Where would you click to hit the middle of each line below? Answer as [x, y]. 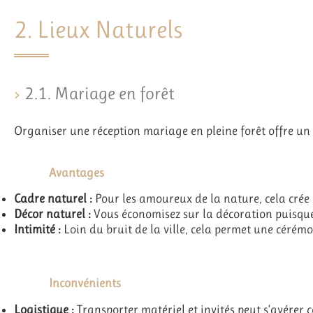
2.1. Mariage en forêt [100, 93]
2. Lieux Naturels [98, 30]
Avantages [77, 172]
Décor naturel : [52, 214]
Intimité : [37, 230]
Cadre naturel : [53, 199]
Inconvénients [85, 283]
